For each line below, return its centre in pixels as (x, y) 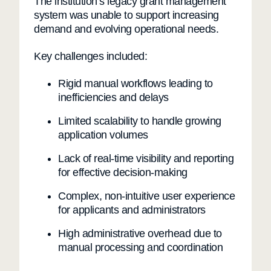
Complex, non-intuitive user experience (146, 196)
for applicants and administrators (132, 210)
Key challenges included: (90, 57)
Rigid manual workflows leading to (135, 84)
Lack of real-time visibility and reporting (146, 159)
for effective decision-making (123, 173)
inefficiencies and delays (113, 98)
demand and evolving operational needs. (126, 29)
